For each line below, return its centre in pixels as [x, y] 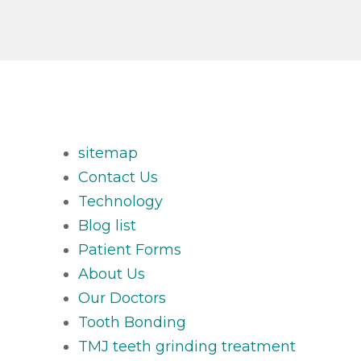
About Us [112, 274]
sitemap [108, 153]
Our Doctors [122, 298]
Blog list [108, 226]
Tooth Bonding [133, 322]
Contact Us [118, 177]
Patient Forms [130, 250]
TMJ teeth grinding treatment [187, 346]
